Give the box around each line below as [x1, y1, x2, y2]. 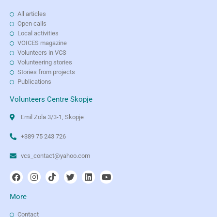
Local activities [17, 30, 59, 37]
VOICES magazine [17, 39, 67, 47]
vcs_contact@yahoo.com [20, 152, 90, 160]
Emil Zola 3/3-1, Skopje [20, 113, 84, 121]
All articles [17, 10, 46, 18]
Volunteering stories [17, 59, 73, 66]
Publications [17, 78, 52, 86]
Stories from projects [17, 68, 76, 76]
